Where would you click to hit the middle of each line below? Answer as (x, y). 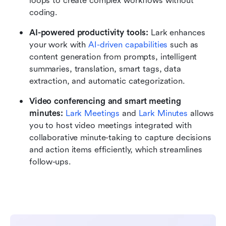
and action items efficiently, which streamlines (116, 150)
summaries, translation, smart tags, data (105, 69)
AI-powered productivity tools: (89, 33)
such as (183, 45)
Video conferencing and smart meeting (105, 101)
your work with (59, 45)
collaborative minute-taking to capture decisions (120, 138)
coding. (44, 13)
